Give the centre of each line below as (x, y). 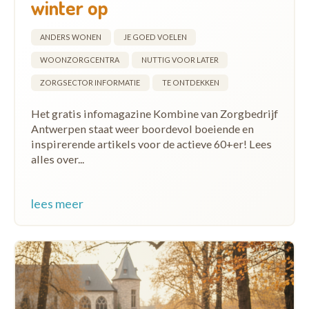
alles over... (57, 159)
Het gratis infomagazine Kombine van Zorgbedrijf (154, 113)
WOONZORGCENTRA (80, 60)
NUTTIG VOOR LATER (180, 60)
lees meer (57, 203)
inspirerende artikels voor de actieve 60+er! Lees (151, 144)
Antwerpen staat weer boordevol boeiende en (142, 129)
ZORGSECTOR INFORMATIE (90, 82)
